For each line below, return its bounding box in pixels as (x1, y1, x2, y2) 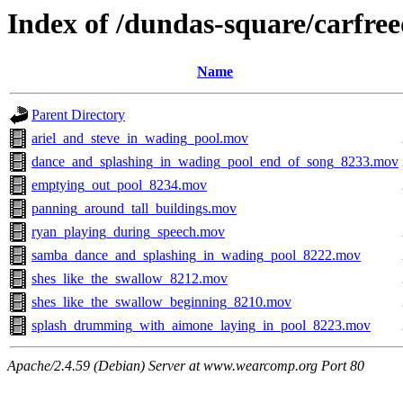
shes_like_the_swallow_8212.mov (31, 271, 228, 287)
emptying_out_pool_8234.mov (31, 177, 207, 193)
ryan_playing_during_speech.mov (31, 224, 225, 240)
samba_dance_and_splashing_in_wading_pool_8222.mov (31, 247, 361, 264)
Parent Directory (31, 107, 125, 123)
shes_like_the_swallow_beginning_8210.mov (31, 294, 291, 310)
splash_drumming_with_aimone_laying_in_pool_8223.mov (31, 318, 371, 334)
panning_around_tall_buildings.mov (31, 201, 237, 217)
